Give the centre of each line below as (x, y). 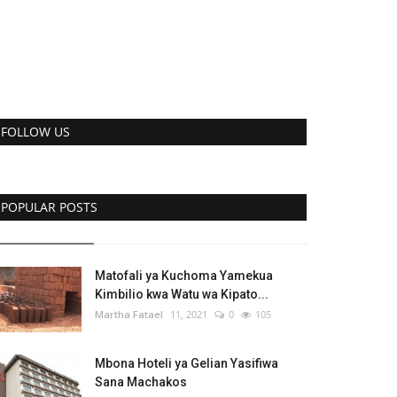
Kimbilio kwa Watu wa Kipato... (182, 294)
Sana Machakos (141, 382)
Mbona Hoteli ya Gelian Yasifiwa (187, 363)
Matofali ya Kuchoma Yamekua (184, 276)
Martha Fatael (129, 314)
